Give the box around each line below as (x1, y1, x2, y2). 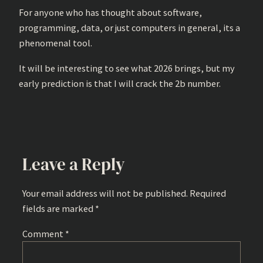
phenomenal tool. (19, 37, 92, 49)
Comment (22, 227, 65, 240)
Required (190, 187, 226, 200)
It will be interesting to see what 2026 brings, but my (19, 62, 235, 74)
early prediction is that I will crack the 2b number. (19, 77, 221, 89)
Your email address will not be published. (22, 187, 188, 200)
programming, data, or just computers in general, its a (19, 22, 240, 34)
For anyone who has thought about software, (19, 6, 202, 19)
